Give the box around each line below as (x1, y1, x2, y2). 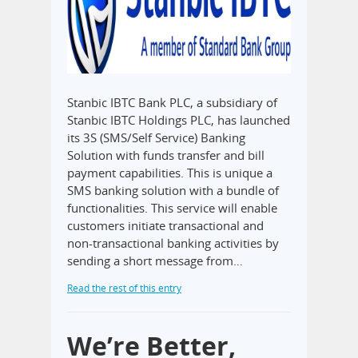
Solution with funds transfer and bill (67, 146, 265, 163)
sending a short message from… (67, 252, 243, 268)
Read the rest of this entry (67, 280, 181, 295)
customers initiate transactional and (67, 217, 264, 233)
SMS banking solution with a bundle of (67, 181, 279, 198)
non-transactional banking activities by (67, 234, 279, 251)
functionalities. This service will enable (67, 199, 277, 216)
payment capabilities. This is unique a (67, 164, 272, 181)
